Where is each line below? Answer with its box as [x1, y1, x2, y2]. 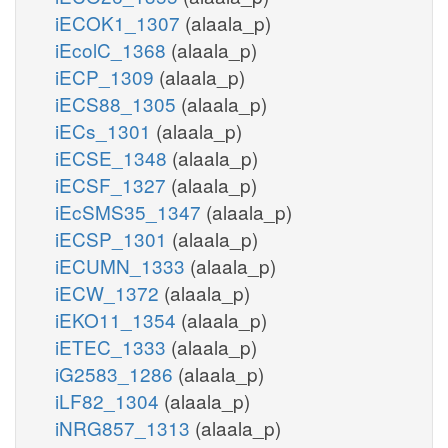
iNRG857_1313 [55, 413, 195, 441]
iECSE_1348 [55, 143, 172, 171]
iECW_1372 [55, 278, 164, 306]
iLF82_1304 [55, 386, 164, 414]
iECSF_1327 [55, 170, 171, 198]
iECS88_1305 [55, 89, 181, 117]
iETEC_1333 [55, 332, 171, 360]
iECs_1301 [55, 116, 156, 144]
